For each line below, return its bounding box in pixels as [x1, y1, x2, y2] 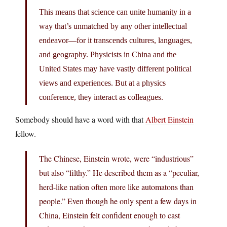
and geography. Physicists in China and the [39, 50, 176, 59]
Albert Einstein [145, 113, 194, 125]
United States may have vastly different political [39, 64, 192, 73]
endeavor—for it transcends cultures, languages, [39, 35, 192, 45]
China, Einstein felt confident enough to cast [39, 209, 180, 220]
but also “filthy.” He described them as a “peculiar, [39, 167, 199, 178]
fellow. [15, 128, 36, 139]
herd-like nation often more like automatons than [39, 181, 194, 192]
